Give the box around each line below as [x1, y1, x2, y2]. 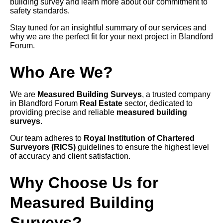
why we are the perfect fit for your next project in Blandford [10, 32, 213, 41]
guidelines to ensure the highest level [76, 143, 209, 152]
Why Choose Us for [10, 174, 158, 192]
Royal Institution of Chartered [84, 134, 195, 143]
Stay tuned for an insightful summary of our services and [10, 23, 207, 32]
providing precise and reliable [10, 108, 116, 117]
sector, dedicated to [122, 99, 193, 108]
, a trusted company [142, 90, 211, 99]
